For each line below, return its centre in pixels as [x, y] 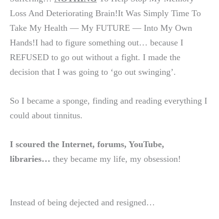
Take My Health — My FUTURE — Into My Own [101, 28]
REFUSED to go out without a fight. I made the [95, 57]
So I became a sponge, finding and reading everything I [109, 101]
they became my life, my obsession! [116, 159]
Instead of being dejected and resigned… [82, 203]
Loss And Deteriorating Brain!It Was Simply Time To [105, 13]
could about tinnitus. [46, 116]
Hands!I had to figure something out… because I [97, 42]
